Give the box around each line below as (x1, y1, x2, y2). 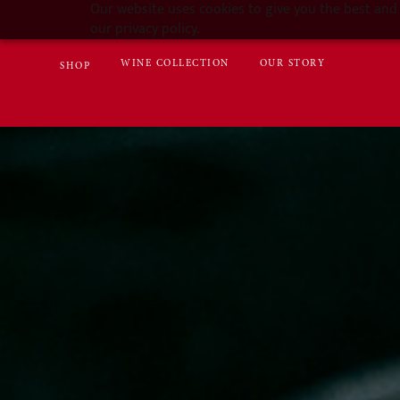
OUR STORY (259, 58, 326, 69)
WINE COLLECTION (121, 58, 229, 69)
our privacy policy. (89, 17, 199, 41)
